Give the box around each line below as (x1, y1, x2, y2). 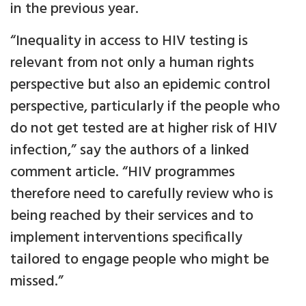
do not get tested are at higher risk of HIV (10, 117, 277, 141)
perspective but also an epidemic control (10, 73, 270, 98)
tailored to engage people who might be (10, 248, 269, 273)
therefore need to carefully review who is (10, 182, 273, 207)
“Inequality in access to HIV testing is (10, 29, 248, 54)
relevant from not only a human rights (10, 51, 254, 76)
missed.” (10, 270, 64, 294)
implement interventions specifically (10, 226, 242, 251)
